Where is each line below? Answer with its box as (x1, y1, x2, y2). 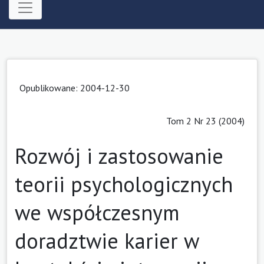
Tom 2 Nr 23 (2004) (166, 114, 245, 127)
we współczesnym (15, 198, 180, 226)
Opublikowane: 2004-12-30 (19, 81, 130, 94)
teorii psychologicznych (15, 170, 233, 198)
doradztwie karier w (15, 226, 199, 255)
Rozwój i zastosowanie (15, 141, 223, 170)
